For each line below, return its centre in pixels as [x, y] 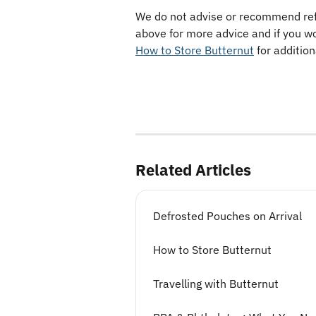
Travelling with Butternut [216, 283]
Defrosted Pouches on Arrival [227, 215]
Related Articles [193, 169]
